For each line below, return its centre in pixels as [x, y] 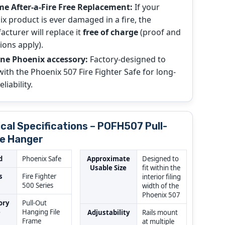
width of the [160, 186]
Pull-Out [34, 203]
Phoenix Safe [41, 159]
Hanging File [41, 212]
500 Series [37, 186]
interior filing [161, 177]
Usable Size [108, 168]
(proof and [159, 32]
